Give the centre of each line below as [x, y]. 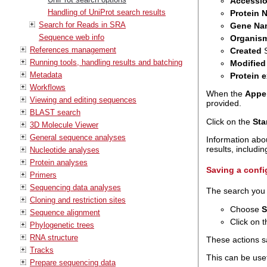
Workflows [48, 87]
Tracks [42, 250]
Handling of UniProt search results [107, 12]
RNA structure [54, 237]
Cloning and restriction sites [78, 200]
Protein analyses [59, 162]
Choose [246, 209]
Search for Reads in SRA [82, 24]
